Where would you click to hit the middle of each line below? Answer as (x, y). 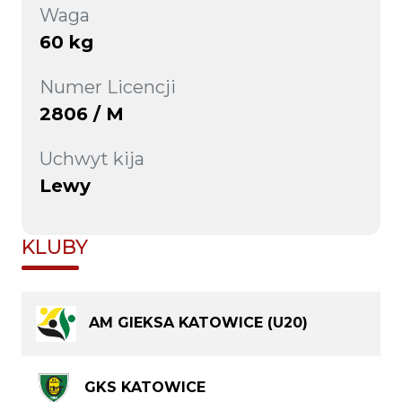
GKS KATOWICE (145, 387)
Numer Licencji (108, 87)
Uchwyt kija (92, 158)
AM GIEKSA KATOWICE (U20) (199, 322)
